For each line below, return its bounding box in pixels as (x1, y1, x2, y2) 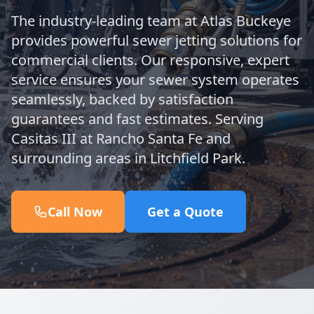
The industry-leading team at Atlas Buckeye (11, 11, 291, 30)
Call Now (48, 203, 102, 220)
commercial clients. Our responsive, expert (11, 50, 289, 69)
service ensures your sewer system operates (11, 70, 299, 89)
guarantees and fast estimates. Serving (11, 109, 264, 128)
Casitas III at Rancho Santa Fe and (11, 129, 231, 148)
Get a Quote (147, 203, 224, 220)
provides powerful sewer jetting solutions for (11, 31, 302, 50)
